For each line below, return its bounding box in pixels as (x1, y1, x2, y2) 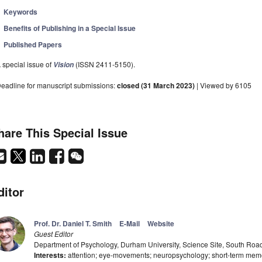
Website (147, 218, 174, 229)
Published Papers (4, 39, 63, 50)
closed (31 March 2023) (117, 80, 195, 91)
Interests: (34, 250, 66, 261)
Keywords (4, 6, 38, 18)
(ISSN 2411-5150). (74, 59, 135, 70)
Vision (53, 60, 74, 70)
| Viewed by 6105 (195, 80, 251, 91)
